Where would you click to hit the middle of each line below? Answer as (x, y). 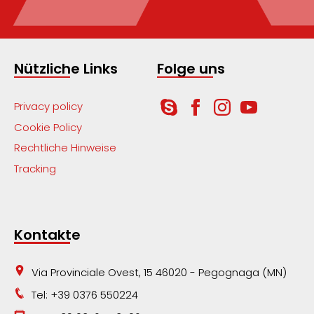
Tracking (35, 168)
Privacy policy (48, 107)
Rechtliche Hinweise (65, 148)
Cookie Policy (48, 127)
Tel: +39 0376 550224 (85, 294)
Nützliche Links (66, 69)
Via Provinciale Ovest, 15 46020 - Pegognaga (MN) (159, 272)
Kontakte (47, 234)
